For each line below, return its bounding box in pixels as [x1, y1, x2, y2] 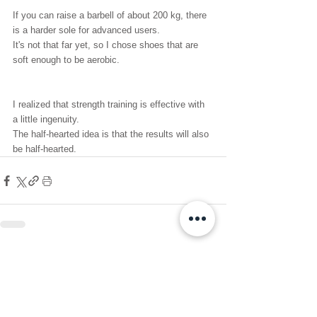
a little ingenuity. [13, 114, 79, 125]
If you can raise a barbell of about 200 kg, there [13, 10, 209, 21]
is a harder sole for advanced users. [13, 25, 160, 35]
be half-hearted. [13, 144, 76, 154]
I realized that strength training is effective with [13, 99, 207, 110]
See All [196, 255, 226, 266]
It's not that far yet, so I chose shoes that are [13, 40, 201, 50]
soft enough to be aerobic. [13, 54, 120, 65]
